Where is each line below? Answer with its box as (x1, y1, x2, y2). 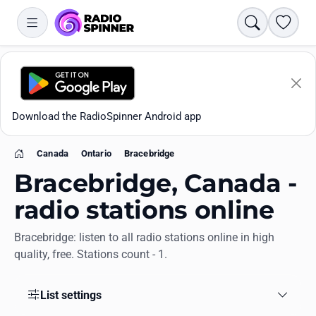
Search (251, 15, 284, 28)
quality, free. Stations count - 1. (14, 248, 167, 262)
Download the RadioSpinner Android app (12, 110, 201, 123)
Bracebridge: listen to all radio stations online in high (14, 231, 274, 245)
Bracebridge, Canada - (14, 168, 298, 199)
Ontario (80, 148, 111, 159)
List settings (39, 288, 102, 302)
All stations (19, 278, 73, 291)
